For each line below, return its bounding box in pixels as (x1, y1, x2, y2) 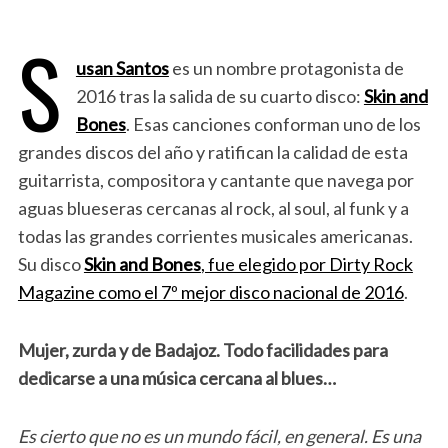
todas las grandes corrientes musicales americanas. (17, 225, 413, 247)
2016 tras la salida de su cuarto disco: (75, 85, 364, 107)
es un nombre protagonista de (168, 57, 404, 79)
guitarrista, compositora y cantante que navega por (17, 169, 414, 191)
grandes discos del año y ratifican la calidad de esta (17, 141, 408, 163)
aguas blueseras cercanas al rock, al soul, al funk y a (17, 197, 409, 219)
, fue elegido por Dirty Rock (200, 253, 413, 275)
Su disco (17, 253, 84, 275)
